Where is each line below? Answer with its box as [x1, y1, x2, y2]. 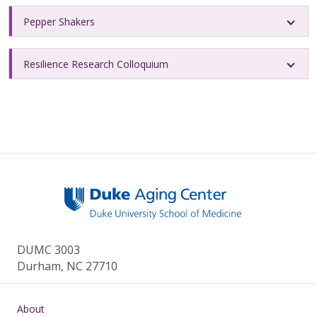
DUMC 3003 [17, 242, 80, 258]
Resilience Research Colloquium [23, 57, 168, 71]
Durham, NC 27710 [17, 258, 117, 275]
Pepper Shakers [23, 14, 95, 28]
